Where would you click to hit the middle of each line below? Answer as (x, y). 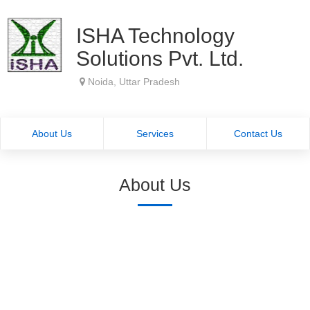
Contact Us (258, 134)
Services (155, 134)
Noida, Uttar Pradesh (133, 82)
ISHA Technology (155, 36)
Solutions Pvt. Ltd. (160, 58)
